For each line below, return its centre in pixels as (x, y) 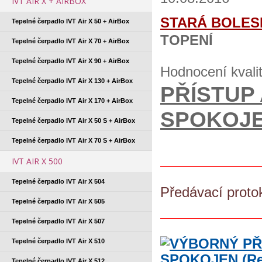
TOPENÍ (187, 40)
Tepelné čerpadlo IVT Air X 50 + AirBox (70, 21)
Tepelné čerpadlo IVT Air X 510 (58, 241)
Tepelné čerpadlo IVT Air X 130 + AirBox (72, 81)
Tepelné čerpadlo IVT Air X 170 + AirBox (72, 101)
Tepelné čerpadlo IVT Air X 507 (58, 221)
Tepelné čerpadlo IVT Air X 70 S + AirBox (73, 140)
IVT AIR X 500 (37, 161)
